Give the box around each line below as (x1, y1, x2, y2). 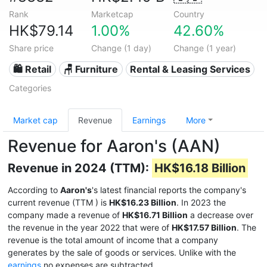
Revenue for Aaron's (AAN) (8, 136, 221, 156)
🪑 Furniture (63, 63, 119, 75)
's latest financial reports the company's (92, 185, 246, 195)
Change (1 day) (91, 43, 151, 53)
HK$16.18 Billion (154, 161, 246, 175)
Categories (9, 83, 51, 93)
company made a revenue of (8, 210, 122, 220)
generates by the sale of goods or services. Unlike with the (8, 247, 236, 257)
